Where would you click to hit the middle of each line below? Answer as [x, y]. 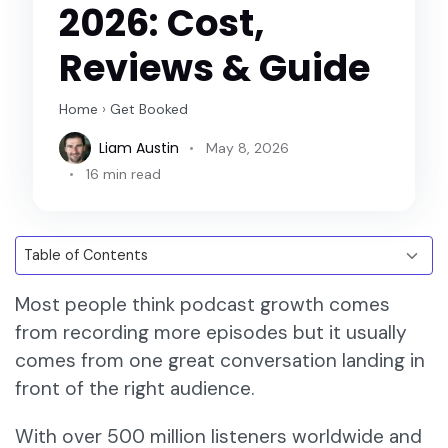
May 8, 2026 [248, 147]
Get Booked [149, 109]
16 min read [124, 174]
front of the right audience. [137, 389]
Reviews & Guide [215, 68]
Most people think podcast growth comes [202, 305]
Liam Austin [139, 147]
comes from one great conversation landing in [220, 361]
